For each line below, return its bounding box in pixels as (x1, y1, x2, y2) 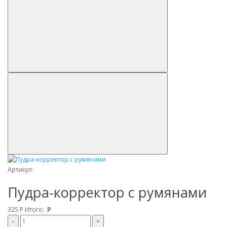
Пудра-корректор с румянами (8, 183, 207, 202)
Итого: (25, 205, 46, 214)
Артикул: (8, 165, 33, 174)
